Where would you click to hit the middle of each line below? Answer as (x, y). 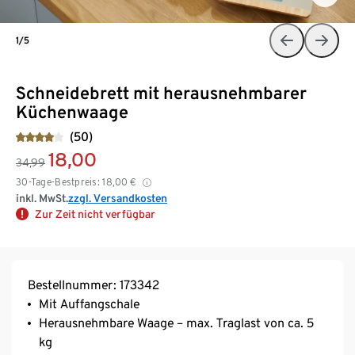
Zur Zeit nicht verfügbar (95, 214)
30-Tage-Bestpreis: (58, 181)
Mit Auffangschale (89, 303)
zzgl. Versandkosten (118, 198)
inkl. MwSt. (42, 198)
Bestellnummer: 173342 (94, 284)
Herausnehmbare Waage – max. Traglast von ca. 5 (176, 323)
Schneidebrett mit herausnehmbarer (161, 92)
